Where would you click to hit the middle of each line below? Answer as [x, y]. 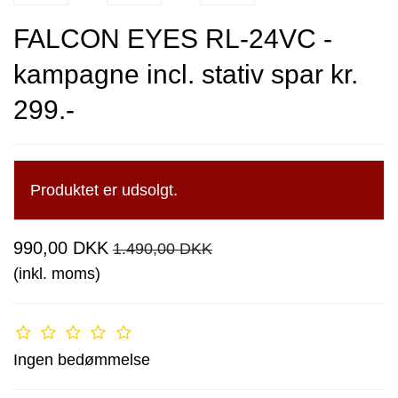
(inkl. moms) [57, 274]
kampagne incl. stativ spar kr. [186, 74]
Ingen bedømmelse [82, 360]
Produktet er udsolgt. [104, 191]
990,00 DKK [61, 248]
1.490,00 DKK [163, 249]
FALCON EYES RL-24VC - [173, 38]
